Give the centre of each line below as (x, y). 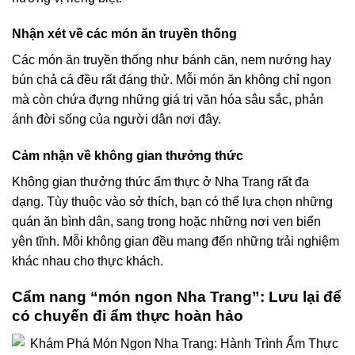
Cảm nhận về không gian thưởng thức (128, 156)
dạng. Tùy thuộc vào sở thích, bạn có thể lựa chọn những (172, 202)
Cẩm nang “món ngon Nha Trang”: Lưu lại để (177, 296)
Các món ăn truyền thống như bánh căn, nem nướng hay (172, 60)
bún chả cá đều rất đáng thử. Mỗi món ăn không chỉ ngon (172, 80)
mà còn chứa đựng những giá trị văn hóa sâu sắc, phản (168, 100)
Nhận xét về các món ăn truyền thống (124, 34)
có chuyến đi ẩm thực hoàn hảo (128, 315)
